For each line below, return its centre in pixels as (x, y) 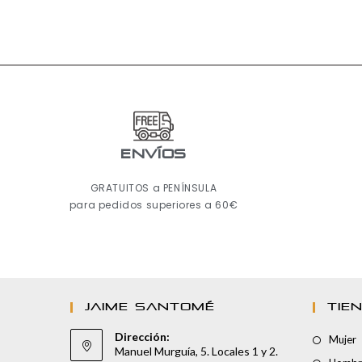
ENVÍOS (154, 155)
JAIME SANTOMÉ (150, 307)
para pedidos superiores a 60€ (154, 205)
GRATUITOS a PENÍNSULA (154, 188)
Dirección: (142, 337)
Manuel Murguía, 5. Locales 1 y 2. (196, 351)
